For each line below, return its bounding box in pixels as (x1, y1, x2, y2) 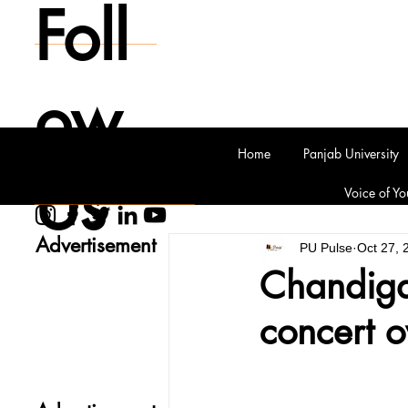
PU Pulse (299, 240, 352, 255)
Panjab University (303, 145, 400, 162)
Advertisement (35, 232, 156, 258)
